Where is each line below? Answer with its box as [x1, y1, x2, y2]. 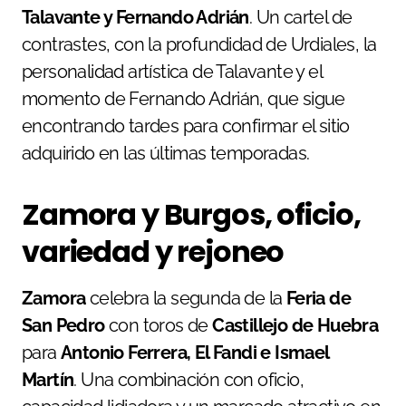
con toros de [104, 314, 213, 337]
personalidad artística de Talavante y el [22, 61, 322, 83]
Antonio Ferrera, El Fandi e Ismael [61, 342, 329, 364]
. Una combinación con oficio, [73, 369, 304, 391]
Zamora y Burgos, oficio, [22, 194, 361, 236]
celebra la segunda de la [85, 287, 286, 310]
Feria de [285, 287, 352, 310]
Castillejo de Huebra [212, 314, 379, 337]
